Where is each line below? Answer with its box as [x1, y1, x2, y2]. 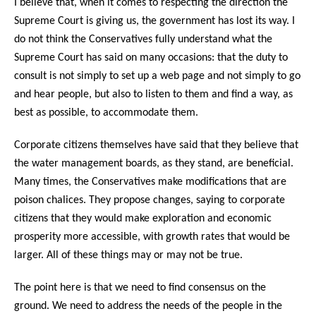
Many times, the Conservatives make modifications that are [14, 176, 286, 188]
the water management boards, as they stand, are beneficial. [14, 157, 293, 169]
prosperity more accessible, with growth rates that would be [14, 231, 290, 243]
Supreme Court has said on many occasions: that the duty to [14, 51, 288, 63]
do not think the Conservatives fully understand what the [14, 33, 272, 45]
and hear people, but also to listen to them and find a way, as [14, 88, 293, 100]
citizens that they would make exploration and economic [14, 212, 272, 224]
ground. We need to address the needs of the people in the [14, 300, 282, 312]
